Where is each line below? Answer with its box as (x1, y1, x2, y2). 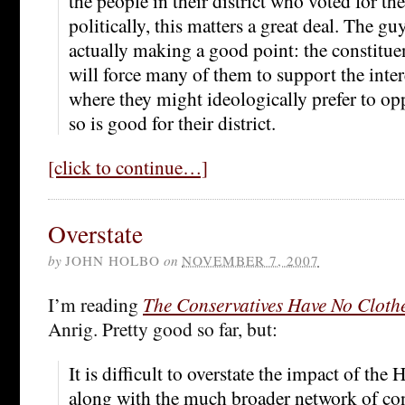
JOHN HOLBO (65, 250, 160, 269)
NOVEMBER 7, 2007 (182, 250, 319, 269)
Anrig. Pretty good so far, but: (48, 315, 278, 342)
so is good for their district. (69, 108, 276, 136)
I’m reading (48, 290, 143, 317)
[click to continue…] (48, 153, 208, 180)
